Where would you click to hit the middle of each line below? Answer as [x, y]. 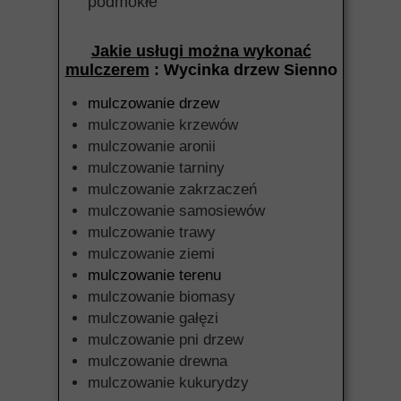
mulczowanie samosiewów [176, 211]
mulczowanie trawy [152, 232]
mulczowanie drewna [158, 361]
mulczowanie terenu [154, 275]
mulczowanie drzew [154, 103]
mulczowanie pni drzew [166, 340]
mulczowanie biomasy [162, 297]
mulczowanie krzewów [163, 125]
